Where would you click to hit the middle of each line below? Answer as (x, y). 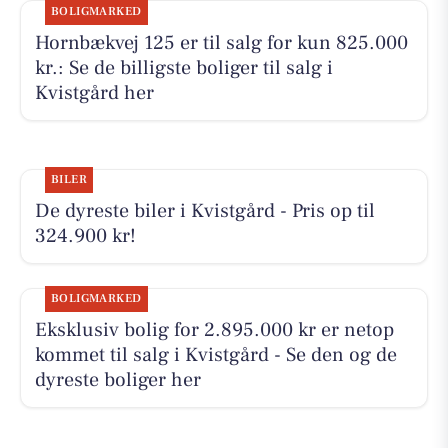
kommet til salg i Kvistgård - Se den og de (215, 355)
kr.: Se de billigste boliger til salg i (183, 68)
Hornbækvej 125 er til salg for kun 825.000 (221, 43)
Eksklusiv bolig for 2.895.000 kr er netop (214, 330)
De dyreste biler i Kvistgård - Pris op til (204, 211)
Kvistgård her (94, 93)
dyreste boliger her (117, 380)
